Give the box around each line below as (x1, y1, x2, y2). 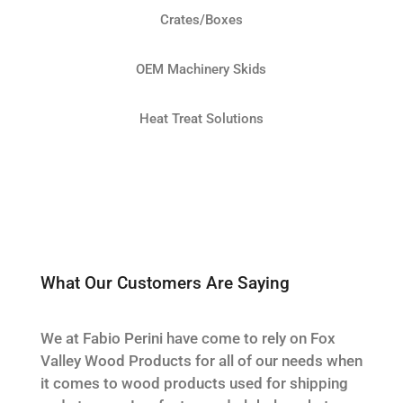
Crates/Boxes (159, 11, 243, 28)
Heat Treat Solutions (139, 110, 264, 127)
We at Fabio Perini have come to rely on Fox (40, 328, 336, 347)
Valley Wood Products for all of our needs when (40, 351, 363, 370)
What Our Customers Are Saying (40, 272, 290, 293)
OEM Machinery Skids (136, 60, 267, 77)
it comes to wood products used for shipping (40, 373, 348, 392)
